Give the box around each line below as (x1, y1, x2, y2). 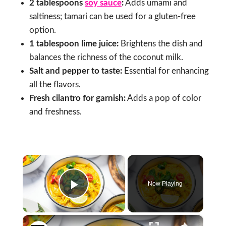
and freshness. (29, 107, 82, 116)
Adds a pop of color (126, 93, 201, 102)
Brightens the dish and (119, 39, 203, 48)
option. (29, 25, 56, 34)
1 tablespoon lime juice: (29, 39, 119, 48)
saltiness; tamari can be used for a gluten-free (29, 12, 196, 21)
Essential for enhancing (122, 66, 209, 75)
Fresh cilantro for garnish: (29, 93, 126, 102)
